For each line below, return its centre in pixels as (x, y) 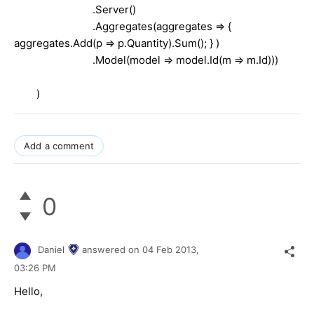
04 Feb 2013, (172, 250)
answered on (112, 250)
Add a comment (59, 146)
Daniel (51, 250)
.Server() (75, 10)
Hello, (28, 291)
